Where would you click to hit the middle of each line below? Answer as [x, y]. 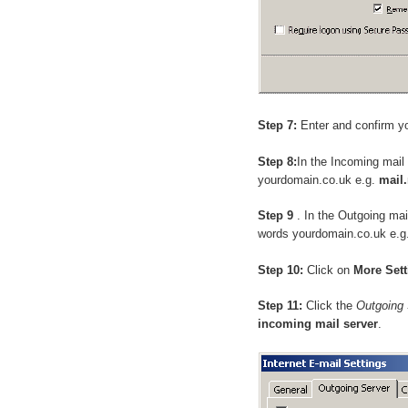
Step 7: [277, 126]
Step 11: [280, 306]
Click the [329, 306]
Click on [328, 270]
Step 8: [277, 161]
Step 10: [280, 270]
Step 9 [277, 216]
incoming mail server [318, 324]
